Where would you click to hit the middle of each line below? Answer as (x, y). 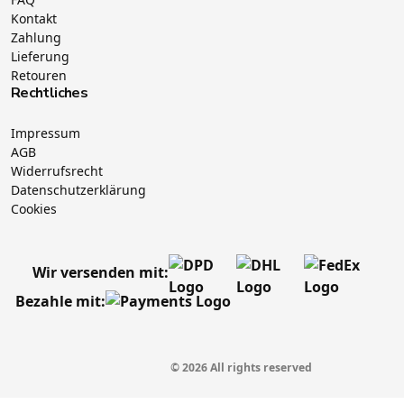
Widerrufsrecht (57, 170)
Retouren (39, 75)
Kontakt (34, 18)
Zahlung (36, 37)
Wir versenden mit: (101, 272)
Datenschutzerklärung (78, 189)
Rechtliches (49, 92)
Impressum (46, 133)
